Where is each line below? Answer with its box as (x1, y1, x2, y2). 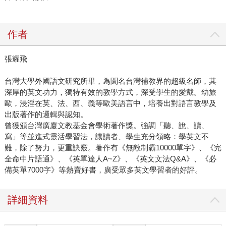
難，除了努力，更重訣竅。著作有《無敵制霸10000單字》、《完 (4, 143, 221, 152)
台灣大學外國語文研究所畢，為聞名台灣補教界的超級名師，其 (4, 77, 216, 86)
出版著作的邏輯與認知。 (4, 110, 88, 119)
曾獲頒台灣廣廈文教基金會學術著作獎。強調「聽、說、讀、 (4, 121, 209, 130)
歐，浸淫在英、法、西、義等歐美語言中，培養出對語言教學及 (4, 99, 216, 108)
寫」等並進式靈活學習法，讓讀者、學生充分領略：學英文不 (4, 132, 209, 141)
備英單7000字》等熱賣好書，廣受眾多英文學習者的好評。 (4, 165, 202, 175)
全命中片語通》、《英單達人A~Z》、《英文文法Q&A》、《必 (4, 154, 216, 163)
